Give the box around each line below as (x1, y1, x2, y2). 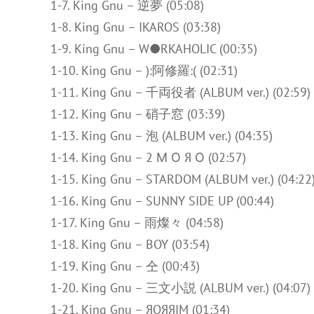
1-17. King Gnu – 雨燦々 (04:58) (50, 214, 224, 231)
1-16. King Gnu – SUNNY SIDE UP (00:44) (50, 193, 274, 209)
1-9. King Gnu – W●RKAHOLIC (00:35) (50, 41, 257, 57)
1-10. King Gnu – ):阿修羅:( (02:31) (50, 62, 238, 78)
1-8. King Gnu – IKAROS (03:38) (50, 19, 221, 35)
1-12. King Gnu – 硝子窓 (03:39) (50, 106, 225, 122)
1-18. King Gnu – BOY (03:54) (50, 236, 210, 252)
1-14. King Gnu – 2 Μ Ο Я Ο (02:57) (50, 149, 246, 165)
